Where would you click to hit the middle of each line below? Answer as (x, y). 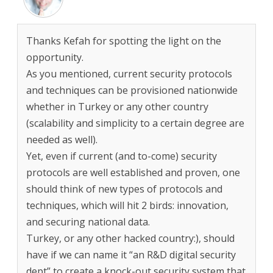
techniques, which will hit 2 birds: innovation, (127, 205)
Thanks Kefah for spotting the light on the (124, 41)
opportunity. (55, 57)
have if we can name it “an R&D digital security (131, 254)
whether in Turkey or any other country (117, 106)
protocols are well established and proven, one (133, 172)
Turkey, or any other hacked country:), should (130, 238)
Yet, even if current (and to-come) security (122, 156)
